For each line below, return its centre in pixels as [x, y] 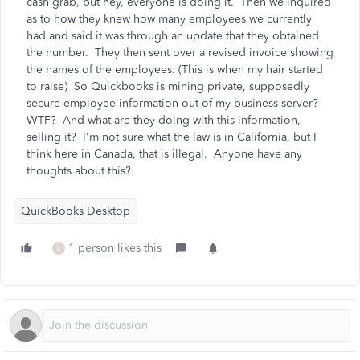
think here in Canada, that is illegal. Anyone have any [164, 154]
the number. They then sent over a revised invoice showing [180, 53]
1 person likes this [115, 248]
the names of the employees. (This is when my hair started [175, 70]
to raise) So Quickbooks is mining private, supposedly [168, 86]
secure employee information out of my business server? [174, 103]
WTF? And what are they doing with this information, [164, 120]
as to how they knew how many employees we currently [169, 19]
